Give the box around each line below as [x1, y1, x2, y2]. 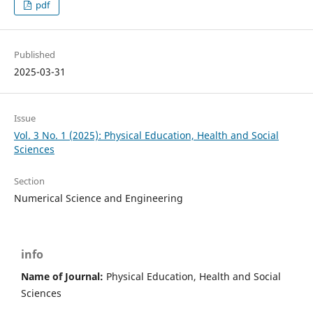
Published [13, 48, 55, 61]
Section [13, 175, 45, 188]
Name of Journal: [21, 270, 103, 284]
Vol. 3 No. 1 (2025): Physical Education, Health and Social [13, 129, 279, 143]
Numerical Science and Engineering [13, 191, 183, 205]
